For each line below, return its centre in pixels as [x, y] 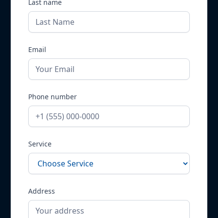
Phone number [53, 97]
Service [40, 144]
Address [42, 191]
